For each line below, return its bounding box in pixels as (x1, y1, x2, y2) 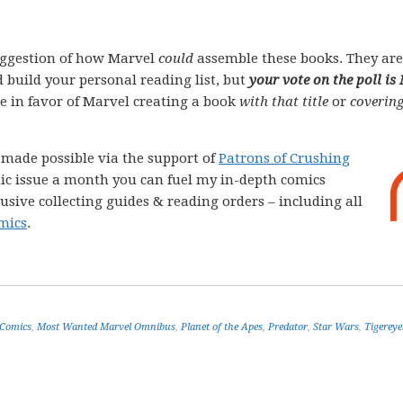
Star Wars (313, 321, 359, 333)
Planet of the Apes (181, 321, 263, 333)
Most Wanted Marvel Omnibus (37, 321, 175, 333)
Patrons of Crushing (219, 150, 350, 166)
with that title (239, 94, 328, 110)
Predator (268, 321, 308, 333)
